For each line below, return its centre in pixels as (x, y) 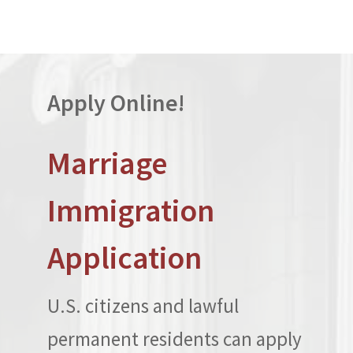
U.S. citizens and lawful (143, 306)
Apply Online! (116, 102)
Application (124, 258)
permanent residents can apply (175, 339)
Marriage (107, 163)
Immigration (131, 210)
